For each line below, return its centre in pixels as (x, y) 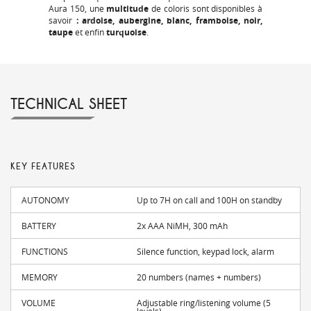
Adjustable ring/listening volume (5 (204, 303)
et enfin (91, 32)
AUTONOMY (45, 200)
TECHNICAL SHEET (69, 104)
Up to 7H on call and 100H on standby (210, 200)
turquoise (126, 33)
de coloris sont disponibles (203, 9)
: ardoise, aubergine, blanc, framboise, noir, (169, 21)
